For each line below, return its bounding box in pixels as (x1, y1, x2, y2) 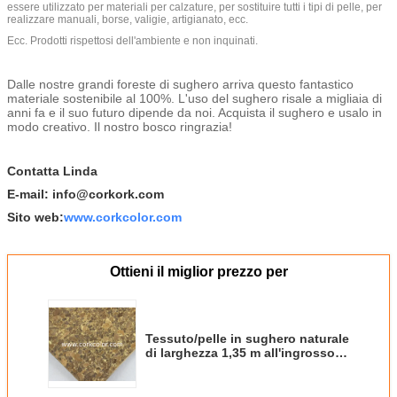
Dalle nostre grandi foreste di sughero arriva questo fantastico (7, 76, 354, 91)
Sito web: (7, 209, 64, 224)
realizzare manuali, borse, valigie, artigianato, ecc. (7, 12, 248, 26)
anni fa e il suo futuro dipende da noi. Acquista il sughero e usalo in (7, 105, 382, 120)
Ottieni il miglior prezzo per (109, 263, 288, 279)
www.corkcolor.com (64, 209, 182, 224)
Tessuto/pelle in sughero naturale (145, 331, 349, 346)
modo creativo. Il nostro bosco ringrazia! (7, 119, 232, 134)
